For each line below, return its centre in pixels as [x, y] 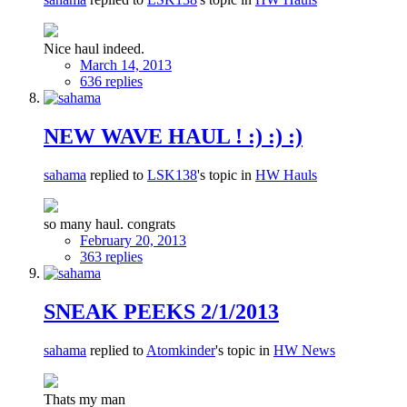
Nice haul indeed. [94, 48]
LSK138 [172, 174]
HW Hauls [286, 174]
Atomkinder [181, 350]
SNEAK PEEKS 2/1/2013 [161, 311]
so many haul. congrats [109, 223]
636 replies [111, 81]
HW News [304, 350]
